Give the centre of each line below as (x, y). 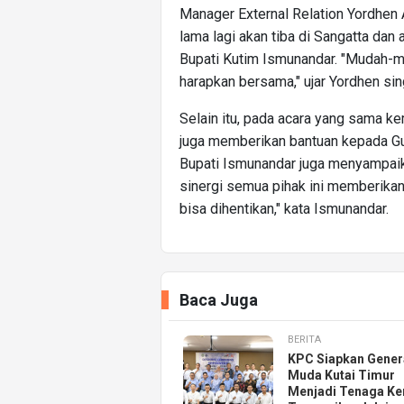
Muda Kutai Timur (341, 376)
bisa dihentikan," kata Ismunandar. (284, 209)
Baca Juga (219, 300)
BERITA (304, 340)
